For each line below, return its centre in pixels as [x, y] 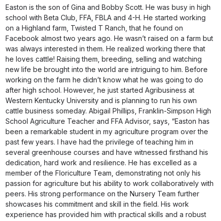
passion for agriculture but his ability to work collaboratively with [110, 183]
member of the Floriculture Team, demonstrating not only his [103, 173]
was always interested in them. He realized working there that [106, 49]
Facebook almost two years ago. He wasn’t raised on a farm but [110, 38]
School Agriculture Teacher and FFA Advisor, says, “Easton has [108, 121]
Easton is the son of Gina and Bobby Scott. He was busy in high [108, 7]
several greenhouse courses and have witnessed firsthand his [107, 152]
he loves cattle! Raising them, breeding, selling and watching [104, 59]
